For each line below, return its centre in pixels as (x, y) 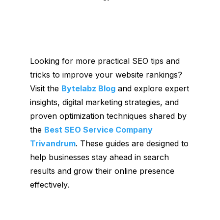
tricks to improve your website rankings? (106, 74)
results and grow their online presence (102, 171)
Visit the (45, 88)
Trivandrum (53, 143)
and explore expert (152, 88)
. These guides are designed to (132, 143)
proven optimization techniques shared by (108, 116)
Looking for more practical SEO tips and (105, 61)
